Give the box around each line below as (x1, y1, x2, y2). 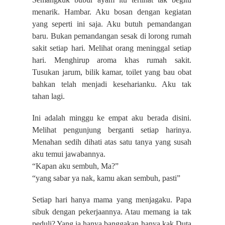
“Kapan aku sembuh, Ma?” (32, 162, 119, 171)
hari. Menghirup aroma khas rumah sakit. (32, 56, 191, 65)
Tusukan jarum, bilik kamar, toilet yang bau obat (32, 68, 191, 77)
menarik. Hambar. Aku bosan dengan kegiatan (32, 8, 191, 17)
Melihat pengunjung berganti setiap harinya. (32, 126, 191, 135)
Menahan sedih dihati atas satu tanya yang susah (32, 138, 191, 147)
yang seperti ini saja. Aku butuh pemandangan (32, 20, 191, 29)
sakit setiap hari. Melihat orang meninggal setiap (32, 44, 191, 53)
